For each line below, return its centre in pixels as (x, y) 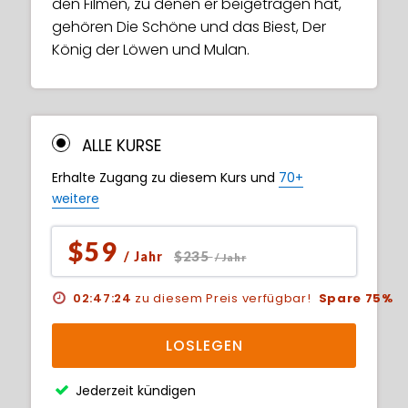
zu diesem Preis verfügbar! (221, 298)
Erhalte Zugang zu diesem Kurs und (165, 178)
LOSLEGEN (204, 346)
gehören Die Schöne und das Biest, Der (189, 27)
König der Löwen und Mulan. (151, 50)
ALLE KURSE (122, 146)
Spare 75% (354, 298)
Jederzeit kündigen (136, 391)
